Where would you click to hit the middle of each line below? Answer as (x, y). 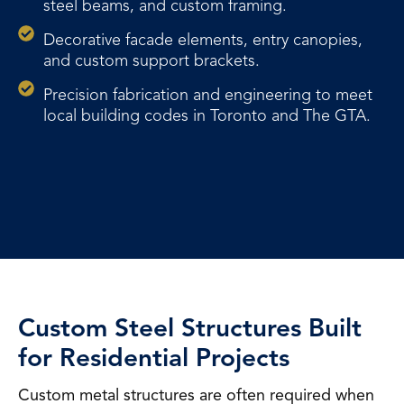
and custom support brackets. (151, 60)
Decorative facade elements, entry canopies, (202, 40)
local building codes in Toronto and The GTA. (207, 115)
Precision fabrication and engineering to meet (207, 95)
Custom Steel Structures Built (190, 328)
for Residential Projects (154, 358)
